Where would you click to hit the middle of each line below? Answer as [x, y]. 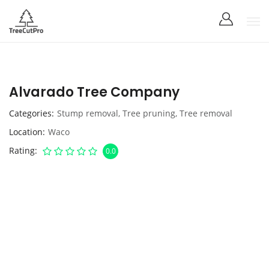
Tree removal [206, 113]
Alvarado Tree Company [94, 92]
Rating [22, 150]
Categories [30, 113]
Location [26, 132]
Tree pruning [149, 113]
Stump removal [88, 113]
